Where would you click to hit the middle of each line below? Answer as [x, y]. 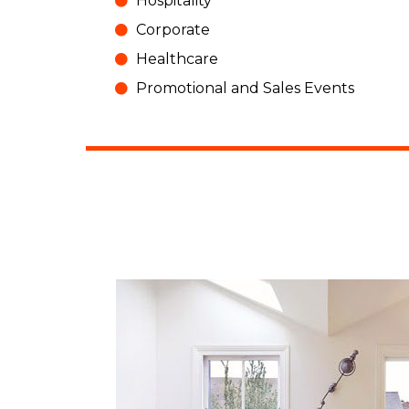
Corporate [173, 29]
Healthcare [177, 58]
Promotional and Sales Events [245, 88]
